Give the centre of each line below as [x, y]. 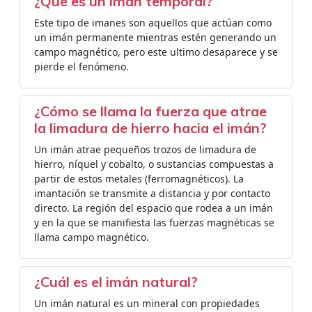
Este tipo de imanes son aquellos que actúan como [153, 23]
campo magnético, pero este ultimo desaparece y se [156, 52]
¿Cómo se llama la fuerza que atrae [150, 111]
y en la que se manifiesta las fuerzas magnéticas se [154, 223]
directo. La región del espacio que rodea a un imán [154, 208]
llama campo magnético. [92, 237]
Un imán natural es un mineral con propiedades [147, 303]
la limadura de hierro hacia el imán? [150, 128]
